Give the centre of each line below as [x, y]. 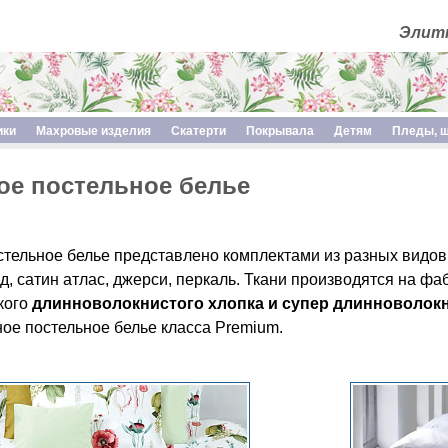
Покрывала [280, 131]
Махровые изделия [93, 131]
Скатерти [198, 131]
